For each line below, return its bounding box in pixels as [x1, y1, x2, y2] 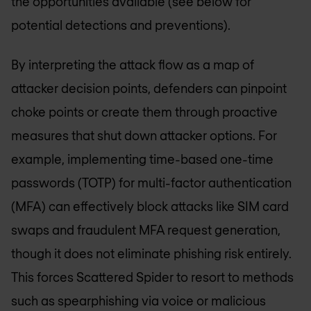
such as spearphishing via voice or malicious [11, 292, 266, 308]
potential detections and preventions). [11, 17, 230, 33]
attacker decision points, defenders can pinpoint [11, 80, 287, 96]
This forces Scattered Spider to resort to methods [11, 269, 294, 285]
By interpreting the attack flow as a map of [11, 56, 254, 72]
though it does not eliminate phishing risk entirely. [11, 245, 292, 261]
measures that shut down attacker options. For [11, 127, 277, 143]
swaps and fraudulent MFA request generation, [11, 221, 280, 237]
